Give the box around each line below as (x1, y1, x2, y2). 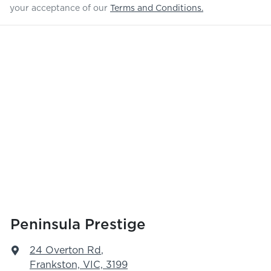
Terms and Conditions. (110, 4, 203, 13)
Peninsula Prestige (10, 218, 146, 233)
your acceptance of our (10, 4, 108, 13)
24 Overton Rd (30, 246, 101, 256)
